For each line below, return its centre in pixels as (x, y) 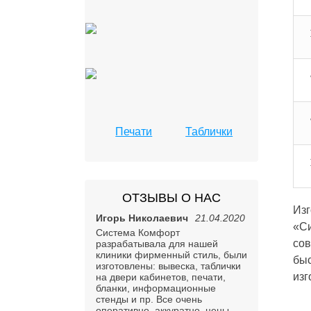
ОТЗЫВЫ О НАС (171, 198)
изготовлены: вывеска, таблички (168, 266)
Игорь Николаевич (142, 218)
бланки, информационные (156, 288)
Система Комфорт (138, 233)
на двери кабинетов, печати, (161, 277)
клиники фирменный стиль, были (171, 255)
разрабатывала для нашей (157, 244)
